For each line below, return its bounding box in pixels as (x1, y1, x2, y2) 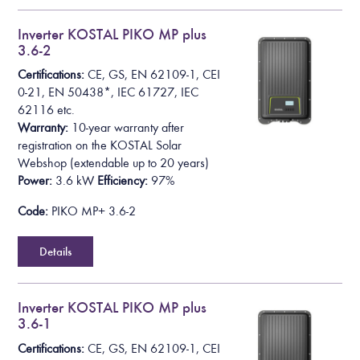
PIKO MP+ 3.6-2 (48, 204, 137, 219)
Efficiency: (97, 174, 149, 189)
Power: (18, 174, 53, 189)
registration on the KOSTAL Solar (18, 138, 182, 153)
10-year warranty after (72, 121, 185, 136)
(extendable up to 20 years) (67, 156, 210, 171)
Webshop (18, 156, 67, 171)
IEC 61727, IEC (117, 85, 199, 100)
